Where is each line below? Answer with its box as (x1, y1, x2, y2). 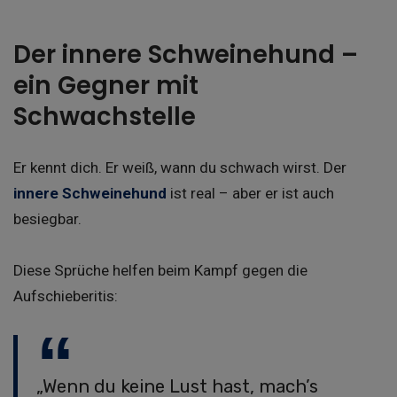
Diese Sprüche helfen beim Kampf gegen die (13, 261, 307, 280)
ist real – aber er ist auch (167, 184, 334, 203)
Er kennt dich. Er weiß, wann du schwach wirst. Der (13, 159, 346, 177)
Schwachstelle (13, 99, 196, 135)
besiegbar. (13, 210, 82, 229)
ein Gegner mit (13, 68, 198, 104)
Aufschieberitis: (13, 287, 118, 306)
